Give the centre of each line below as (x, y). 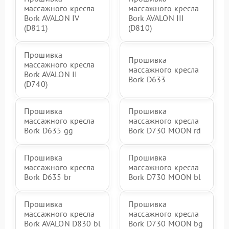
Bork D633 (147, 79)
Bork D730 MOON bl (165, 177)
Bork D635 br (48, 177)
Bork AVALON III (156, 18)
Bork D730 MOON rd (165, 131)
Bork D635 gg (49, 131)
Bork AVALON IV (52, 18)
